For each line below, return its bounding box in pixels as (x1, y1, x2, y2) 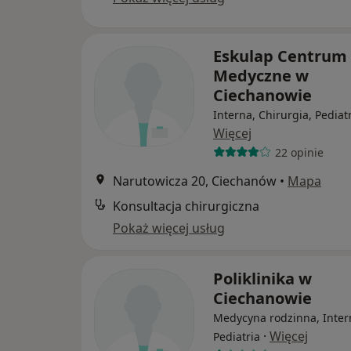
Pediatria (213, 329, 260, 344)
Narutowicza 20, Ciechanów (113, 172, 277, 190)
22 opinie (274, 144, 324, 160)
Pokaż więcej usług (113, 219, 225, 237)
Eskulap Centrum (213, 45, 347, 67)
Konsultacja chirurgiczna (113, 197, 259, 215)
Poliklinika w (213, 268, 312, 289)
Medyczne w (213, 65, 309, 86)
